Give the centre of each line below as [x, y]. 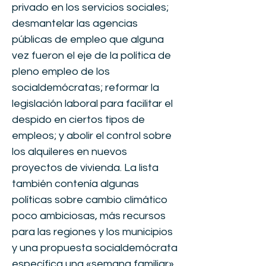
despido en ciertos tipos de [78, 120]
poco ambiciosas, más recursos [89, 216]
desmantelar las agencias [75, 23]
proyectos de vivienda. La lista [85, 168]
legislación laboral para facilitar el [92, 104]
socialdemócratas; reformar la [85, 88]
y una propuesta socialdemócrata [95, 248]
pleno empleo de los [61, 72]
